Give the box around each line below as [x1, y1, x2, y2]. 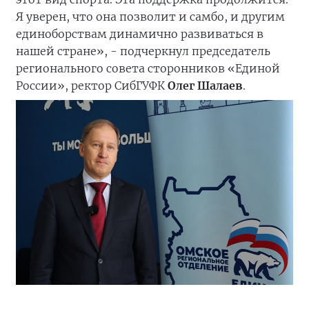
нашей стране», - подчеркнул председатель [16, 43, 270, 58]
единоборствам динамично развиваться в [16, 26, 263, 41]
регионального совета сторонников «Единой [16, 61, 280, 75]
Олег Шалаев [168, 78, 243, 92]
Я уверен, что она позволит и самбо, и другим [16, 9, 285, 23]
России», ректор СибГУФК [16, 78, 168, 92]
